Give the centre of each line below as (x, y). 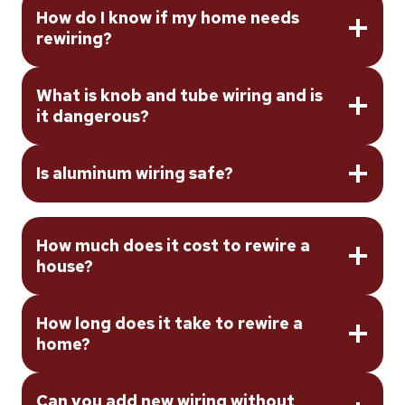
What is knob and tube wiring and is (179, 95)
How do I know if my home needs (168, 17)
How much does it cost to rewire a (173, 245)
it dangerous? (93, 116)
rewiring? (74, 38)
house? (65, 266)
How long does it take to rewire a (170, 323)
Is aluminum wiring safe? (135, 174)
